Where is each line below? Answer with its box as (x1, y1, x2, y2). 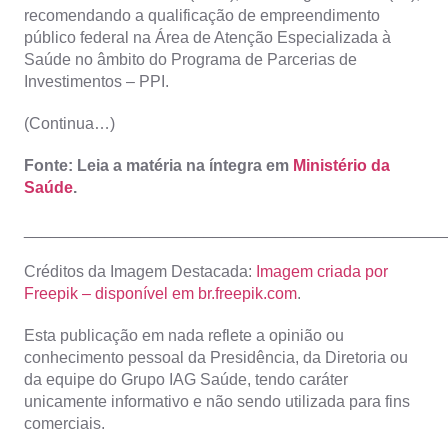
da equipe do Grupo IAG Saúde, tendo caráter (24, 370, 348, 388)
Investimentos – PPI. (24, 72, 169, 90)
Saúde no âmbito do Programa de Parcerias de (24, 50, 357, 68)
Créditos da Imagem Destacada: (24, 262, 252, 280)
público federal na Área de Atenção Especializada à (24, 28, 391, 46)
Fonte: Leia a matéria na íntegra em (24, 156, 293, 174)
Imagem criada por (256, 262, 388, 280)
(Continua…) (24, 114, 115, 132)
